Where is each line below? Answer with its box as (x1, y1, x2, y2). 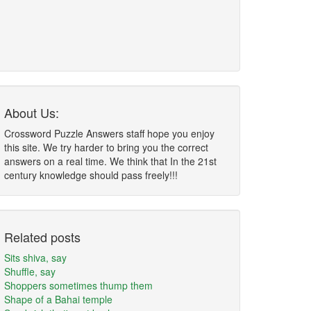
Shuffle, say (4, 264, 56, 278)
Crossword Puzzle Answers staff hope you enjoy (4, 126, 215, 140)
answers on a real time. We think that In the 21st (4, 154, 217, 168)
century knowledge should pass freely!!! (4, 168, 178, 182)
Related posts (4, 228, 81, 246)
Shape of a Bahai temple (4, 292, 112, 306)
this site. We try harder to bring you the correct (4, 140, 208, 154)
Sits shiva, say (4, 251, 67, 264)
